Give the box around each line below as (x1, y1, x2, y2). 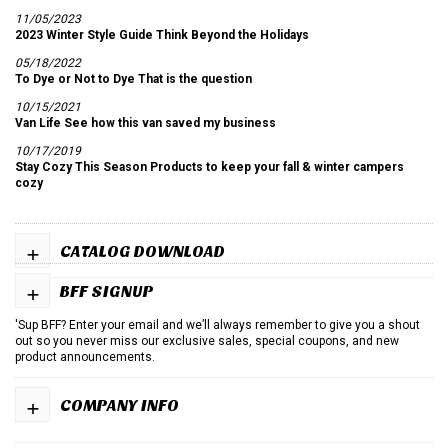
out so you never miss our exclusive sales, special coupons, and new (15, 333, 399, 348)
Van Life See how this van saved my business (15, 116, 276, 131)
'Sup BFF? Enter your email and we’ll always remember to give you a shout (15, 317, 420, 332)
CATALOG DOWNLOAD (60, 242, 225, 262)
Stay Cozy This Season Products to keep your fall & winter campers (15, 160, 404, 175)
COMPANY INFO (60, 395, 179, 415)
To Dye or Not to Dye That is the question (15, 72, 252, 87)
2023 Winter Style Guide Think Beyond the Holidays (15, 28, 309, 43)
